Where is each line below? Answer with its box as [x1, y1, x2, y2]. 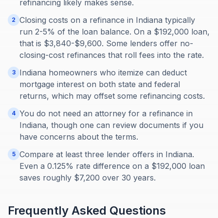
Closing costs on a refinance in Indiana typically [19, 15, 195, 25]
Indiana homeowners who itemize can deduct [19, 68, 187, 77]
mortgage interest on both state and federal [19, 79, 180, 89]
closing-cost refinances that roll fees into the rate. [19, 50, 204, 60]
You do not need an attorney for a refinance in [19, 109, 193, 118]
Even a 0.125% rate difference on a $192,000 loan [19, 161, 205, 171]
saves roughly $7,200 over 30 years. [19, 173, 156, 182]
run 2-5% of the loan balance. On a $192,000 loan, [19, 27, 210, 36]
